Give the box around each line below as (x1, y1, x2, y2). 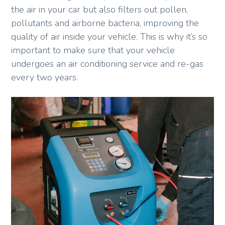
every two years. (11, 71, 78, 84)
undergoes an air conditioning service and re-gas (11, 58, 204, 70)
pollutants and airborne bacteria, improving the (11, 17, 199, 30)
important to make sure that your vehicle (11, 44, 175, 57)
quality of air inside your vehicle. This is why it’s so (11, 31, 208, 43)
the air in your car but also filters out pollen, (11, 4, 188, 16)
